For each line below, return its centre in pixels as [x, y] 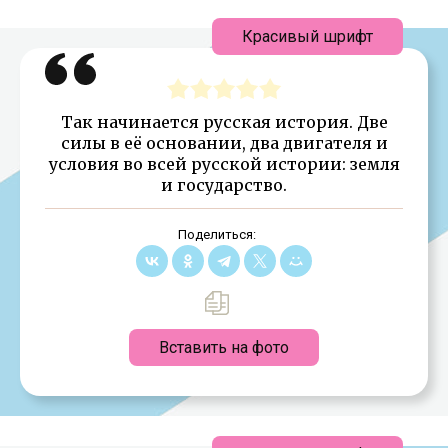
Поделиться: [216, 234]
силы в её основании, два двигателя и [224, 142]
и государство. [224, 184]
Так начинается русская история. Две [224, 121]
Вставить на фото [224, 347]
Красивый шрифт [307, 36]
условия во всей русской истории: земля [224, 163]
